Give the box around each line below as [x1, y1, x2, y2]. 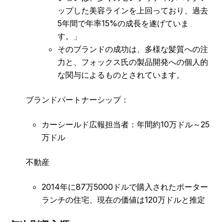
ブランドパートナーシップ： [26, 94, 129, 105]
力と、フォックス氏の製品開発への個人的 [57, 56, 208, 67]
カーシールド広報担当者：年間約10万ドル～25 [42, 119, 210, 129]
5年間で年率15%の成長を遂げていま [57, 18, 189, 28]
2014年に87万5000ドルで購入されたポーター [42, 181, 208, 192]
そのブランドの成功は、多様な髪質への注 [57, 44, 208, 54]
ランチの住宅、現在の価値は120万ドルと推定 [42, 194, 205, 205]
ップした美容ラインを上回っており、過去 [57, 5, 208, 15]
